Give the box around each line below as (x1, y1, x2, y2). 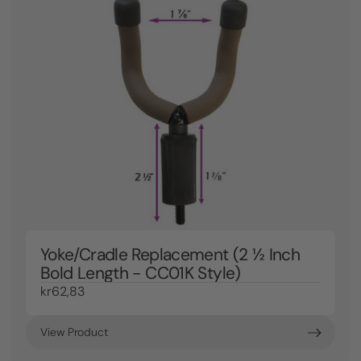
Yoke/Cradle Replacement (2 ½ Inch (40, 244, 301, 265)
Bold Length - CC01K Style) (40, 263, 241, 284)
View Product (40, 326, 109, 340)
